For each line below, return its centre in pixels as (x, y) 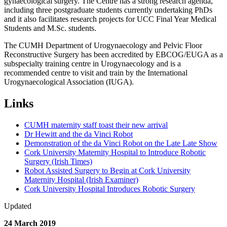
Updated (18, 206)
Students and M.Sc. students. (50, 28)
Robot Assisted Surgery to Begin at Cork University (107, 170)
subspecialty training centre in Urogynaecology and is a (92, 64)
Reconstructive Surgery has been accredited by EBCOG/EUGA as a (113, 55)
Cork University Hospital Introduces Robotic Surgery (110, 188)
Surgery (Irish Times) (58, 161)
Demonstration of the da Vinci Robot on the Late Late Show (121, 143)
